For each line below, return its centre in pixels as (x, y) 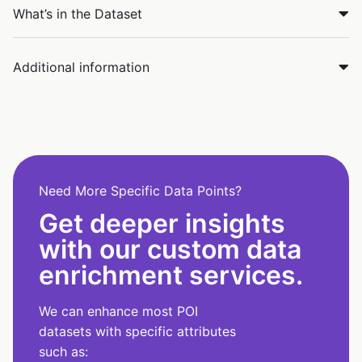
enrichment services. (171, 275)
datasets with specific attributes (137, 331)
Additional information (81, 67)
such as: (63, 351)
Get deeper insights (162, 223)
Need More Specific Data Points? (140, 190)
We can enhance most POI (118, 311)
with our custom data (170, 249)
